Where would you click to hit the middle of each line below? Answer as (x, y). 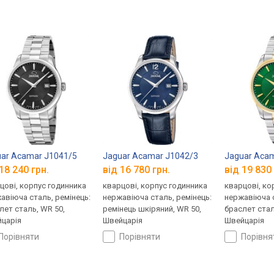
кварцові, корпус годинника (155, 186)
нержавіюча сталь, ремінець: (157, 198)
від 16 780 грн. (137, 170)
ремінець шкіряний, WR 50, (152, 209)
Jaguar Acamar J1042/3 (151, 156)
